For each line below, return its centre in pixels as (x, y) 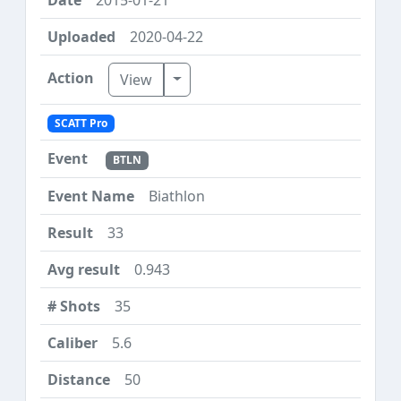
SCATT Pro (81, 124)
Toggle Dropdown (233, 78)
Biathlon (177, 196)
